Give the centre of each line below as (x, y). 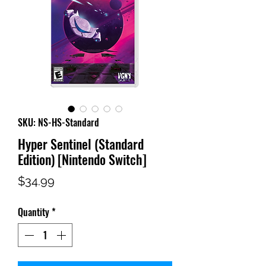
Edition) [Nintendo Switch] (82, 159)
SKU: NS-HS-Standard (58, 123)
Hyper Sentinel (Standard (81, 144)
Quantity (34, 212)
